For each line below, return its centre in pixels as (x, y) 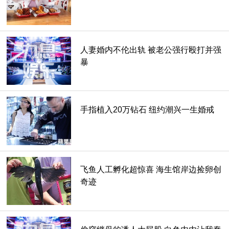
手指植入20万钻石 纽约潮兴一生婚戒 (147, 109)
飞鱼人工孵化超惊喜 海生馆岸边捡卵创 (151, 170)
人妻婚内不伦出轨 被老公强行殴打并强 (151, 50)
